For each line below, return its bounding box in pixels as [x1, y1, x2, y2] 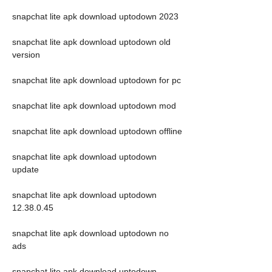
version [12, 50, 40, 59]
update [12, 165, 39, 174]
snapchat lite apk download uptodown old [12, 37, 171, 47]
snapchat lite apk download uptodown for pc [12, 75, 181, 85]
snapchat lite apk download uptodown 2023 [12, 12, 178, 21]
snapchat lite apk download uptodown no [12, 228, 169, 238]
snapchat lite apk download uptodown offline [12, 126, 182, 136]
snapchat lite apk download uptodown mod [12, 101, 176, 110]
